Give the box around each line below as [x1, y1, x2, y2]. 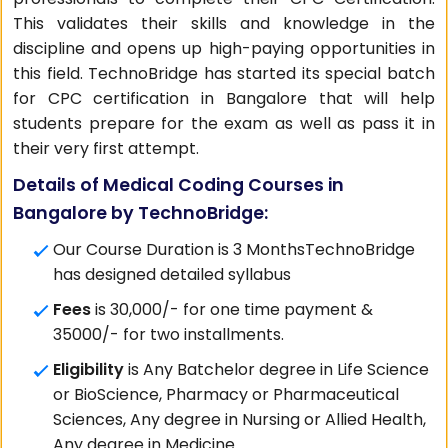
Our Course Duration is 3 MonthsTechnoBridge [53, 238, 416, 261]
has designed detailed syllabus [53, 263, 292, 286]
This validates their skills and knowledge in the [13, 12, 435, 35]
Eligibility [53, 358, 129, 381]
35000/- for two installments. [53, 323, 285, 346]
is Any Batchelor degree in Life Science [128, 358, 430, 381]
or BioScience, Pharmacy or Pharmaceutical [53, 383, 400, 406]
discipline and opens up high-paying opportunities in [13, 37, 435, 60]
